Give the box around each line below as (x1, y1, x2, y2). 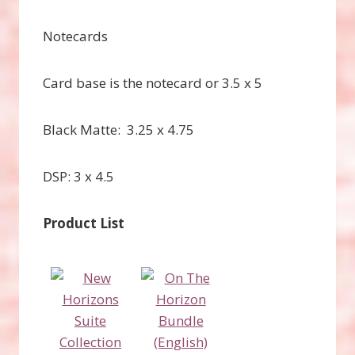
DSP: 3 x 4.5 (43, 166, 114, 185)
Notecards (43, 26, 108, 45)
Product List (43, 213, 124, 232)
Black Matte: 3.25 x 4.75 (43, 120, 194, 139)
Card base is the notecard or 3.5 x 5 (43, 73, 262, 92)
